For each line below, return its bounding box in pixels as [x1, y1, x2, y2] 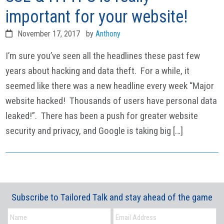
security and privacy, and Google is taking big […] [5, 124, 183, 136]
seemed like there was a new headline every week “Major [5, 79, 214, 91]
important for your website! [5, 6, 188, 26]
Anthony [95, 28, 121, 38]
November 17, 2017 [17, 28, 80, 38]
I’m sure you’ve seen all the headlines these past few [5, 49, 200, 61]
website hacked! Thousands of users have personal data [5, 94, 217, 106]
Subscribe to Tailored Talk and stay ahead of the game [11, 191, 212, 203]
